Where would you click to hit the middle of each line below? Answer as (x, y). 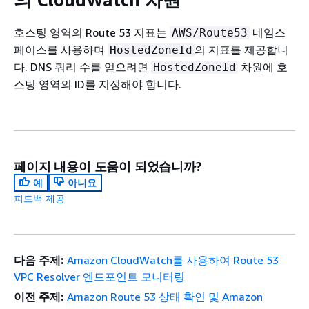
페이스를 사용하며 (61, 49)
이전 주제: (39, 296)
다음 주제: (39, 260)
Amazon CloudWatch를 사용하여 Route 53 (172, 260)
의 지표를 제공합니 (241, 49)
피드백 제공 (39, 198)
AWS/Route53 (210, 32)
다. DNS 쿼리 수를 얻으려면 (82, 67)
